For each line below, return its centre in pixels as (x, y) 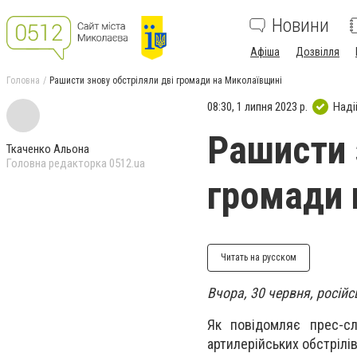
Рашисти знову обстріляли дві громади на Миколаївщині (166, 80)
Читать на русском (259, 257)
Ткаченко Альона (48, 149)
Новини (300, 25)
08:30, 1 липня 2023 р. (257, 106)
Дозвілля (318, 52)
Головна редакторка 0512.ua (76, 163)
